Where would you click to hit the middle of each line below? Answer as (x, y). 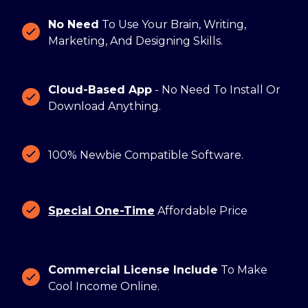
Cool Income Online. (104, 286)
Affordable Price (201, 210)
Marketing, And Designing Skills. (135, 41)
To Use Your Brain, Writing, (173, 24)
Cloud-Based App (100, 89)
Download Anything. (106, 106)
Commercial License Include (133, 269)
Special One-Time (101, 210)
